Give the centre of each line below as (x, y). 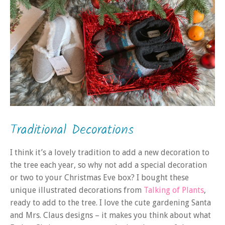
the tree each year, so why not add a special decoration (108, 165)
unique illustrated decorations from (77, 190)
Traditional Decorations (72, 130)
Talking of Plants (174, 190)
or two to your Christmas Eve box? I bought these (99, 177)
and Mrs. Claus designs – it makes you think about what (110, 215)
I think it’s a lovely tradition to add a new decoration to (110, 152)
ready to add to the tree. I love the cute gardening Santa (110, 202)
